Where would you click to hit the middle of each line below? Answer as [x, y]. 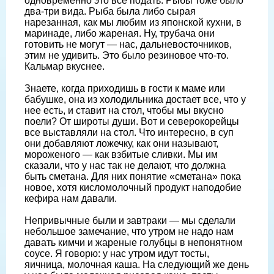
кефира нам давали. [71, 198]
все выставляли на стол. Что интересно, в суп [129, 132]
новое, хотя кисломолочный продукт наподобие [133, 187]
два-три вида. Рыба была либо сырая [110, 11]
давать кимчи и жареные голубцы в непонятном [134, 242]
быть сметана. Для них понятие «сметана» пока [133, 176]
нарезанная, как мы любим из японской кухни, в [133, 22]
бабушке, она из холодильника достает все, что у [135, 99]
